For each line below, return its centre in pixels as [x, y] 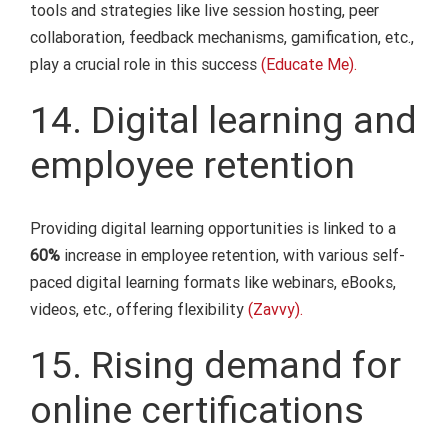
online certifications [196, 409]
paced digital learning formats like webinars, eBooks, [212, 282]
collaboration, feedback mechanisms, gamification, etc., [221, 38]
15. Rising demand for [215, 364]
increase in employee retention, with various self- [232, 255]
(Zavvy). [273, 309]
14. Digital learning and [223, 120]
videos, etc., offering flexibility [136, 309]
